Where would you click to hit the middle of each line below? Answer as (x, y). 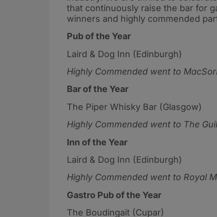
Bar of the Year (98, 89)
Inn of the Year (97, 142)
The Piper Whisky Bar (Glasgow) (136, 107)
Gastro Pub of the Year (114, 195)
